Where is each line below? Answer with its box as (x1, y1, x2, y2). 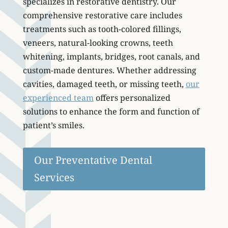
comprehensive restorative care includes (22, 10, 182, 21)
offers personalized (93, 92, 170, 103)
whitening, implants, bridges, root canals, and (22, 51, 200, 62)
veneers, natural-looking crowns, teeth (22, 37, 173, 48)
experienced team (22, 92, 94, 103)
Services (34, 170, 74, 184)
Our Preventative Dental (34, 153, 152, 167)
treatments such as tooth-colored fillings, (22, 23, 181, 35)
